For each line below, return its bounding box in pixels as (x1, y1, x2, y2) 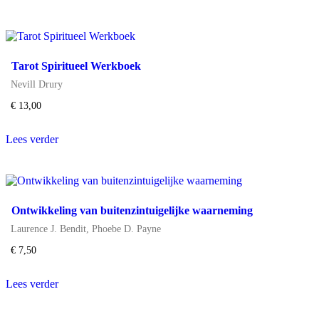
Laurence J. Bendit (11, 223, 87, 235)
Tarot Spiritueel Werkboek (11, 60, 141, 73)
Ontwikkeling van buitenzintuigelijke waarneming (11, 204, 253, 217)
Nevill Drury (11, 78, 63, 90)
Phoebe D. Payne (92, 223, 162, 235)
